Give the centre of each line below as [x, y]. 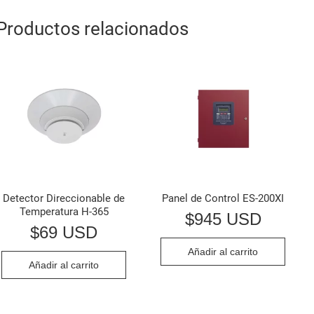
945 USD [227, 219]
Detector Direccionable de [64, 199]
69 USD [69, 232]
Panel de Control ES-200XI [223, 199]
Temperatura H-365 [64, 212]
